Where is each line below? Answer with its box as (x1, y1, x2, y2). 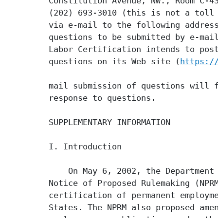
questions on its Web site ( (49, 56, 180, 67)
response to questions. (49, 93, 156, 103)
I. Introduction (49, 142, 122, 152)
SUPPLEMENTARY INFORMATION (49, 117, 170, 127)
